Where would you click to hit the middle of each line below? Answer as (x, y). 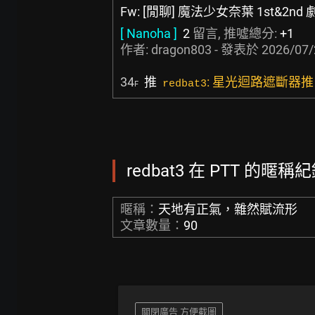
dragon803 (181, 50)
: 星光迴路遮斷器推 (260, 82)
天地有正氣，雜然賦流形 (228, 209)
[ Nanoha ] (149, 33)
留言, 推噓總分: (235, 33)
